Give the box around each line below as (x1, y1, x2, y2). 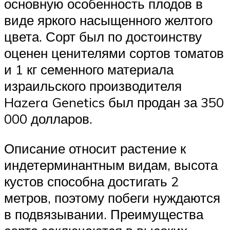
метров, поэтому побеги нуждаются (4, 189, 220, 206)
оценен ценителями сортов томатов (4, 45, 224, 62)
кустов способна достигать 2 (4, 173, 179, 190)
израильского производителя (4, 78, 182, 94)
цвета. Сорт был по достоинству (4, 28, 202, 45)
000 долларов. (4, 110, 92, 127)
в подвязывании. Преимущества (4, 206, 203, 223)
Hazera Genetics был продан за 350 (4, 94, 224, 111)
